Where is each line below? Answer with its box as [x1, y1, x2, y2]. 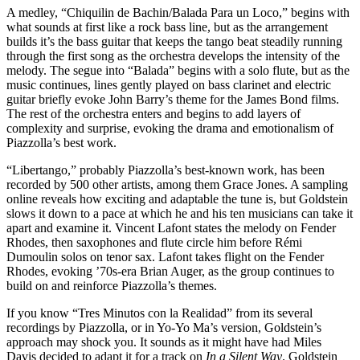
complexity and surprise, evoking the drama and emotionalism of [6, 121, 333, 135]
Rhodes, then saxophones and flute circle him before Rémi [6, 235, 302, 249]
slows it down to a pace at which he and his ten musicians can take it [6, 206, 353, 220]
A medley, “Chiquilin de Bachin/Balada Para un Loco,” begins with [6, 5, 350, 19]
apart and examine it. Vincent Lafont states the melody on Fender [6, 220, 336, 235]
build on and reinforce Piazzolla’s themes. [6, 278, 217, 292]
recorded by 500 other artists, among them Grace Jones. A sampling [6, 177, 348, 191]
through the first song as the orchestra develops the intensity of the [6, 48, 340, 63]
